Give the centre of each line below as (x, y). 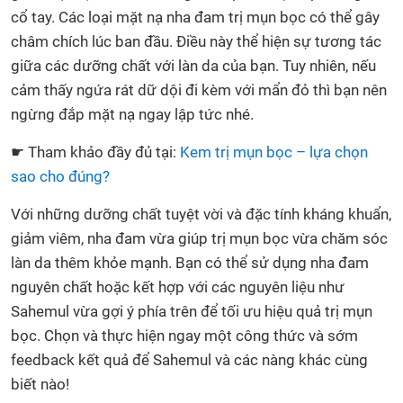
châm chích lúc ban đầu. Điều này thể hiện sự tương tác (196, 41)
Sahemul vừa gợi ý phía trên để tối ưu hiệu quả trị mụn (192, 311)
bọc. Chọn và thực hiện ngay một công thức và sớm (184, 335)
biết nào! (40, 384)
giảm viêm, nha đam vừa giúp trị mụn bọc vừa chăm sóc (199, 238)
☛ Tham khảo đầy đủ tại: (95, 152)
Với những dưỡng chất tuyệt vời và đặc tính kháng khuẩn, (201, 214)
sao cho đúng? (60, 176)
